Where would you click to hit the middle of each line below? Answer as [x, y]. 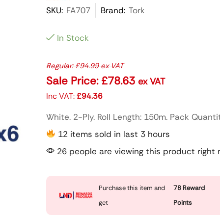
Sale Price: [73, 81]
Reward [193, 188]
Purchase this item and [132, 188]
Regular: [60, 66]
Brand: [113, 10]
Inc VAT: [61, 96]
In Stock [73, 38]
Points [182, 202]
